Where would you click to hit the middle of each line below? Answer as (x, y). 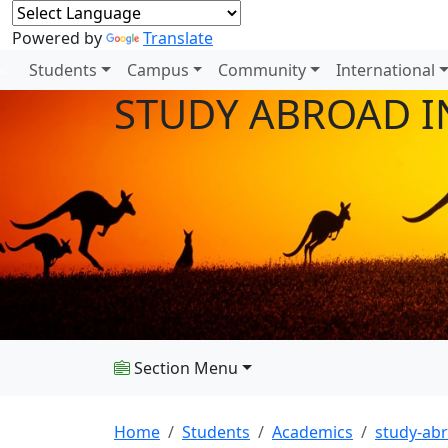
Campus (157, 70)
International (386, 70)
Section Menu (184, 368)
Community (262, 70)
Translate (178, 38)
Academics (312, 432)
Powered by (59, 38)
